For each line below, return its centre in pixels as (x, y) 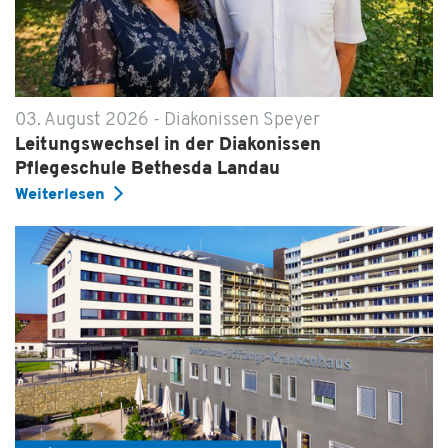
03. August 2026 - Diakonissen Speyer (167, 121)
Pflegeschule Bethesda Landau (147, 170)
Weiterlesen (60, 195)
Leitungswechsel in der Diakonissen (168, 146)
